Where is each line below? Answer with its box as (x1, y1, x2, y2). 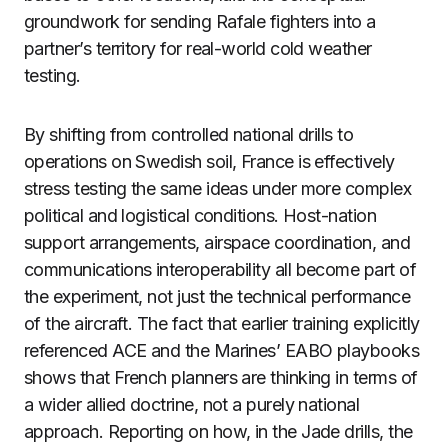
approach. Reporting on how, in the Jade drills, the (24, 421, 413, 442)
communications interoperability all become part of (24, 259, 416, 280)
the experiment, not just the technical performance (24, 286, 410, 307)
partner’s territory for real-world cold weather (24, 38, 372, 59)
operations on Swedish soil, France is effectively (24, 151, 395, 172)
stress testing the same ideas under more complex (24, 178, 412, 199)
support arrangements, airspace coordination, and (24, 232, 411, 253)
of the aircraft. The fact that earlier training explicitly (24, 313, 420, 334)
